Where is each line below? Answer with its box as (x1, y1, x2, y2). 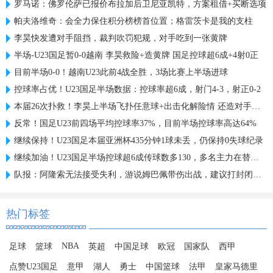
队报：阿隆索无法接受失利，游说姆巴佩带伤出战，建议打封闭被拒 (14, 170, 253, 179)
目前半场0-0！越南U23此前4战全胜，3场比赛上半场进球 (14, 68, 228, 77)
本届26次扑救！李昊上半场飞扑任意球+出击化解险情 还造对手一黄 (14, 102, 252, 111)
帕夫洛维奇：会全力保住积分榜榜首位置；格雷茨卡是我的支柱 (14, 16, 253, 26)
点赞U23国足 (9, 262, 58, 271)
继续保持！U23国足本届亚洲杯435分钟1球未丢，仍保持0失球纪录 (14, 136, 263, 145)
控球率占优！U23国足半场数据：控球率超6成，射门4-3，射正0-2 (14, 85, 261, 94)
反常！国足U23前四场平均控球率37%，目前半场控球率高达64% (14, 119, 257, 128)
